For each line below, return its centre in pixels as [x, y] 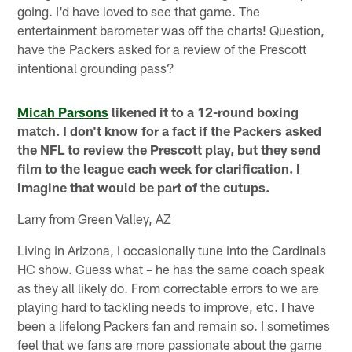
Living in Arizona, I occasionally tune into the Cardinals [172, 249]
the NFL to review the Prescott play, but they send [169, 149]
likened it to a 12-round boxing [204, 111]
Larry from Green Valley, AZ [95, 218]
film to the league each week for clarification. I [159, 168]
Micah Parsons [63, 111]
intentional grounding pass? [96, 67]
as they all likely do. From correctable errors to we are [169, 287]
